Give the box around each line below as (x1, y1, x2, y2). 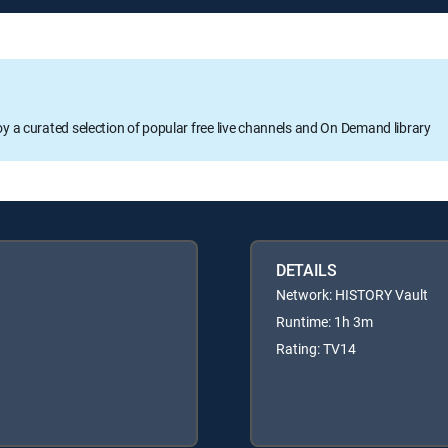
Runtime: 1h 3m (276, 311, 373, 331)
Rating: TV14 (276, 338, 356, 358)
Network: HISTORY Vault (276, 284, 428, 304)
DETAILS (276, 258, 337, 281)
